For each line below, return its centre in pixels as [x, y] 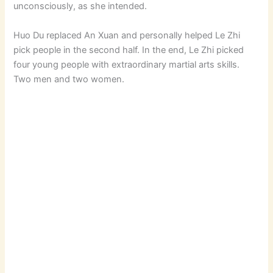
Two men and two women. [69, 79]
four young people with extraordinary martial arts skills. [127, 64]
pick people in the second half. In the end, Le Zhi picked [129, 50]
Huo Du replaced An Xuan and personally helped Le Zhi [127, 35]
